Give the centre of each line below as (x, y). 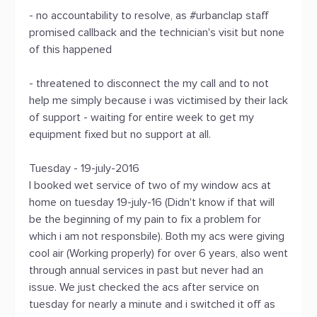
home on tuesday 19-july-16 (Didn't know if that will (152, 202)
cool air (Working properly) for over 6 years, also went (158, 253)
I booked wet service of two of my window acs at (150, 185)
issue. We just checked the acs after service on (144, 287)
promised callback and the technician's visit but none (157, 33)
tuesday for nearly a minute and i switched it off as (152, 304)
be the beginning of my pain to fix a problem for (145, 219)
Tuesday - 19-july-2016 (84, 168)
